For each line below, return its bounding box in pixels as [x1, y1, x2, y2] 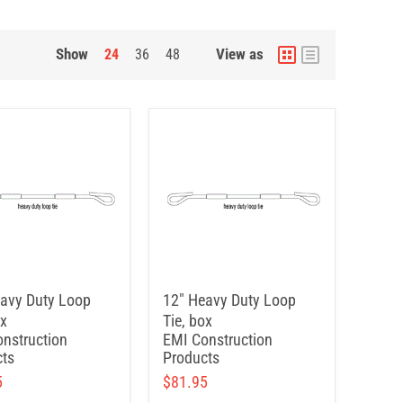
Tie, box [163, 311, 212, 330]
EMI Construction [163, 330, 273, 349]
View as [216, 45, 264, 63]
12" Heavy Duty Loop [163, 291, 296, 309]
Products [163, 348, 219, 367]
